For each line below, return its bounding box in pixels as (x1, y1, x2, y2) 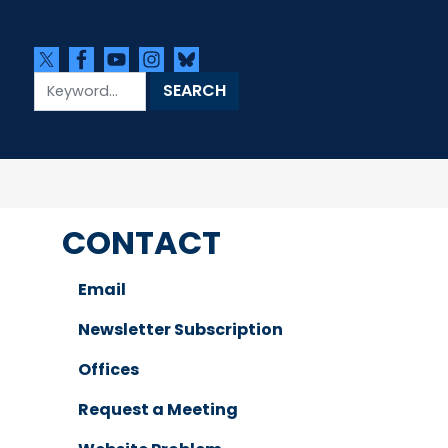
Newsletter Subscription (78, 318, 284, 341)
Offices (78, 358, 140, 381)
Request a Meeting (78, 398, 239, 421)
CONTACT (62, 220, 222, 265)
